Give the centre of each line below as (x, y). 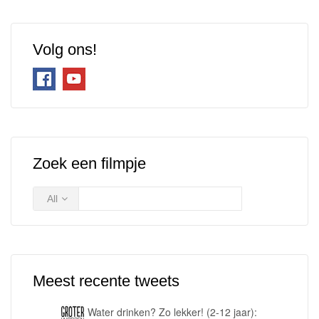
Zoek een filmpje (89, 163)
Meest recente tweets (106, 281)
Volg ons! (65, 49)
